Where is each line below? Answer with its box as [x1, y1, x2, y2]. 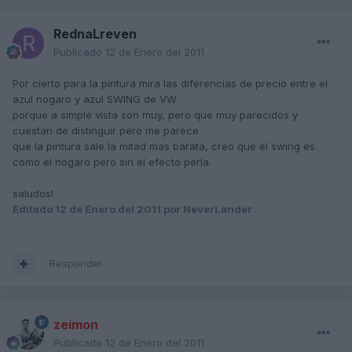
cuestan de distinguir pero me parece [13, 124, 199, 137]
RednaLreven [53, 26, 137, 42]
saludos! [13, 187, 53, 200]
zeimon [53, 317, 98, 333]
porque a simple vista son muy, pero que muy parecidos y [13, 108, 298, 122]
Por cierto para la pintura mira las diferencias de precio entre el [13, 77, 328, 90]
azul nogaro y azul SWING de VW [13, 93, 177, 106]
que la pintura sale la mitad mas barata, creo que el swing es [13, 140, 315, 153]
